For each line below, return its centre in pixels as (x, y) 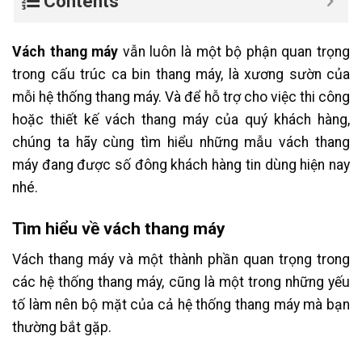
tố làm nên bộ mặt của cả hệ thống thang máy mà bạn (181, 304)
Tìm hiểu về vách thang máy (119, 229)
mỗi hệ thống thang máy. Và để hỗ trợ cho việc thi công (181, 97)
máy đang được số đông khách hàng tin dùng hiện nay (181, 165)
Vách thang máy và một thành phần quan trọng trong (181, 259)
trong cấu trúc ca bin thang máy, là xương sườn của (181, 75)
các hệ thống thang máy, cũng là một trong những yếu (181, 282)
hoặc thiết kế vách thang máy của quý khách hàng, (181, 120)
